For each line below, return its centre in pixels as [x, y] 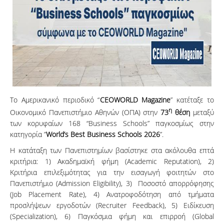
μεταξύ [202, 112]
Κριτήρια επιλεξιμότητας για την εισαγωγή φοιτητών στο [112, 172]
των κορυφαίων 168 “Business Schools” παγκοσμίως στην [112, 123]
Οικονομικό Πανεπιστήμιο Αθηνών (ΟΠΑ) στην [85, 112]
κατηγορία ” [28, 134]
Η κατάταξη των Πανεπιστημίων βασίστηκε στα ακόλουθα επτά [112, 150]
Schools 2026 [139, 134]
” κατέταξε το [192, 100]
